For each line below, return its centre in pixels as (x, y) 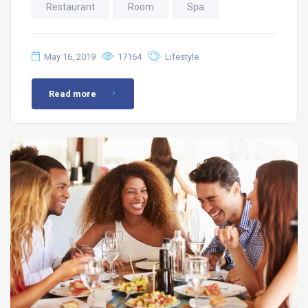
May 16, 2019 (70, 56)
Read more (73, 93)
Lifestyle (182, 56)
